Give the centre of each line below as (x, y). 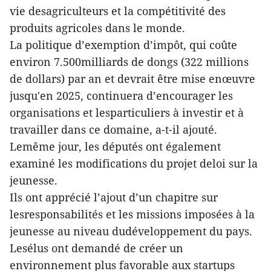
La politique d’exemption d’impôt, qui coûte (123, 45)
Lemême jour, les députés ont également (115, 147)
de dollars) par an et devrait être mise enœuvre (132, 79)
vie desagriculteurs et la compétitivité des (118, 11)
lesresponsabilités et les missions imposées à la (132, 214)
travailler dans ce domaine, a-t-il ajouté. (113, 130)
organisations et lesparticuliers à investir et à (127, 113)
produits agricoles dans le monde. (97, 28)
